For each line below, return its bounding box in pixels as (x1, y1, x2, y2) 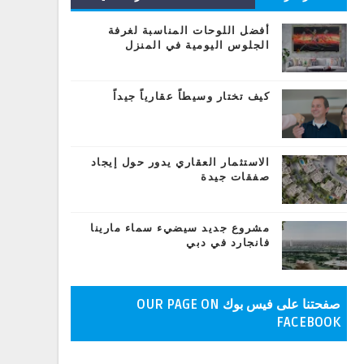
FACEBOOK (276, 314, 340, 331)
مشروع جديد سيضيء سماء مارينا (90, 222, 270, 235)
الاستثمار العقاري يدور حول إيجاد (90, 156, 270, 169)
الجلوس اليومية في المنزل (125, 39, 270, 52)
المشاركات (177, 15, 240, 28)
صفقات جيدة (201, 171, 270, 184)
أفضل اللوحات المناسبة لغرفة (107, 24, 270, 37)
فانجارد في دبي (186, 236, 270, 249)
